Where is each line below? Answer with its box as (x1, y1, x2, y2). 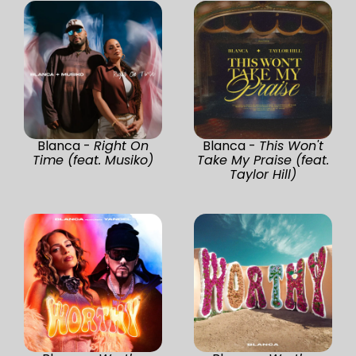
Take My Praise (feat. (197, 150, 329, 169)
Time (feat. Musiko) (33, 150, 153, 169)
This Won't (259, 136, 323, 155)
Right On (94, 136, 149, 155)
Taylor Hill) (230, 164, 296, 184)
